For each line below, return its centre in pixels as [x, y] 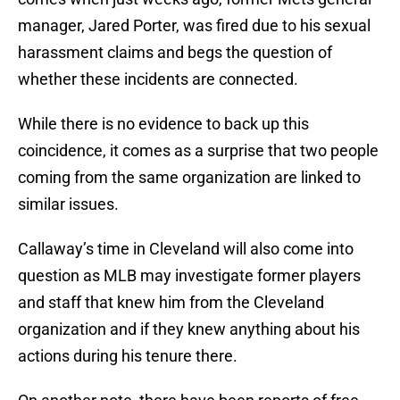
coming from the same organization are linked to [189, 178]
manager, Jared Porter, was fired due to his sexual [194, 26]
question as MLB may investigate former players [189, 276]
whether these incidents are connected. [158, 79]
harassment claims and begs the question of [175, 53]
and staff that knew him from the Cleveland [171, 303]
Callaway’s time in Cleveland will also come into [186, 249]
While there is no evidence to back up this [163, 124]
